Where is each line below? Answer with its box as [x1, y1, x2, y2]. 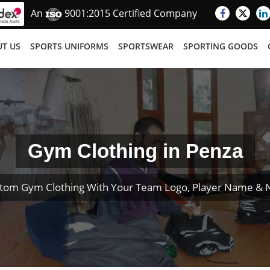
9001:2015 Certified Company [62, 7, 197, 20]
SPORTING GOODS [183, 40, 258, 52]
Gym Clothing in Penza [27, 140, 243, 162]
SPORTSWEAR [118, 40, 174, 52]
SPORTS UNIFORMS [30, 40, 108, 52]
